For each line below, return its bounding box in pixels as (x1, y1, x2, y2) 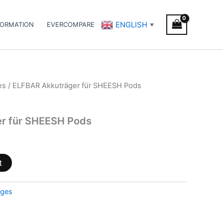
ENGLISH (115, 20, 148, 30)
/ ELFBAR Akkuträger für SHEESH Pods (6, 81, 141, 90)
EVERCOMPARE (47, 20, 95, 29)
